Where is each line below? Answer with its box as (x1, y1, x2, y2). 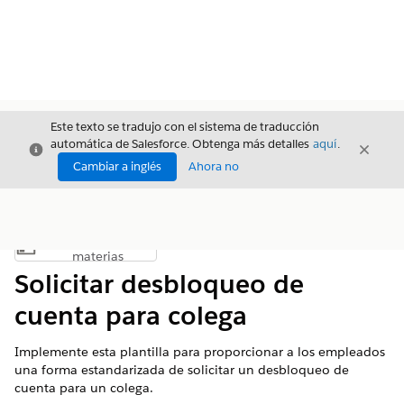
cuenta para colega (14, 299, 247, 332)
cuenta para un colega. (14, 380, 153, 396)
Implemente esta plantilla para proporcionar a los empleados (14, 344, 385, 360)
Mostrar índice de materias (84, 243, 229, 260)
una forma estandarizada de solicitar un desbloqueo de (14, 362, 349, 378)
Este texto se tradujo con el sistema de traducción (50, 119, 319, 134)
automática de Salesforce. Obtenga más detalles (50, 136, 312, 151)
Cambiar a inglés (73, 159, 161, 174)
